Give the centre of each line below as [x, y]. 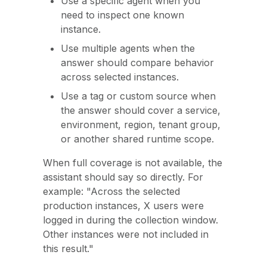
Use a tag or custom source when [138, 96]
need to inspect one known [122, 15]
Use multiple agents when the [128, 48]
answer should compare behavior [137, 63]
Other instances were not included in [126, 234]
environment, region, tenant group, [141, 125]
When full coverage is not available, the [133, 163]
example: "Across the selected [111, 191]
